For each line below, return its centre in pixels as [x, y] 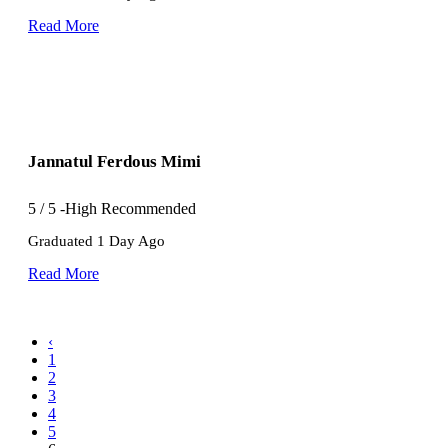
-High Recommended [128, 209]
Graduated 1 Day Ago [96, 241]
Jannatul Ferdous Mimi [114, 161]
